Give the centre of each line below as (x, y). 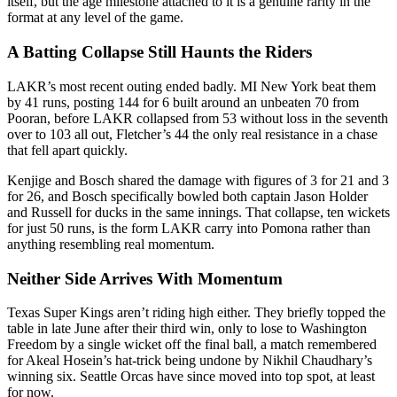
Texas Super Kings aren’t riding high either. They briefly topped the (196, 313)
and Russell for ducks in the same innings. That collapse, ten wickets (198, 212)
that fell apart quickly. (67, 150)
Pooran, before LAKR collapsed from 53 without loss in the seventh (198, 118)
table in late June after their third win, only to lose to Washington (187, 329)
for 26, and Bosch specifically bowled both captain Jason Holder (187, 196)
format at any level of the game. (95, 18)
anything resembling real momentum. (111, 244)
